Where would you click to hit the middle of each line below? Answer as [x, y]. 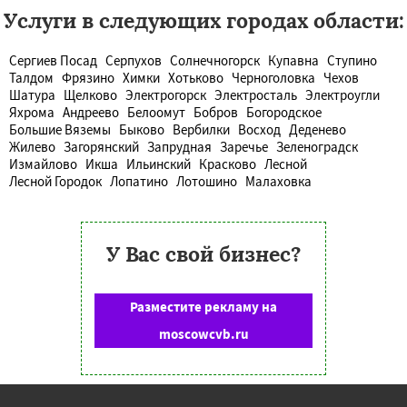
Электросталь [256, 94]
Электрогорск [166, 94]
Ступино [352, 60]
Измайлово [43, 164]
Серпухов [134, 60]
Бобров [216, 112]
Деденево [318, 129]
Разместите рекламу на [203, 306]
